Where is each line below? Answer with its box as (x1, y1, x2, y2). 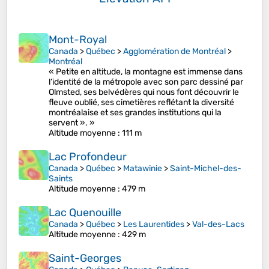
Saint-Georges (49, 252, 121, 265)
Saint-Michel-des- (170, 163, 241, 174)
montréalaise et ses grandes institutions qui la (49, 107, 222, 118)
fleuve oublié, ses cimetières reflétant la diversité (49, 97, 234, 108)
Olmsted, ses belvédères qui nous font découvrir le (49, 87, 239, 98)
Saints (49, 174, 73, 184)
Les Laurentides (123, 219, 184, 230)
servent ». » (49, 118, 95, 128)
